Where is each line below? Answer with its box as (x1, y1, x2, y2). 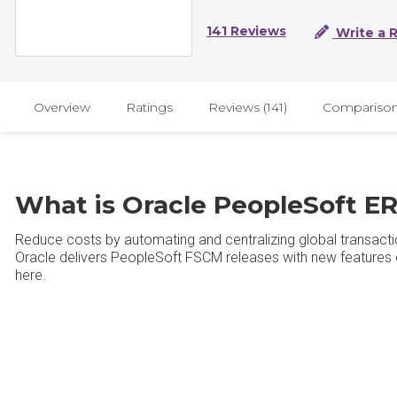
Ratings (126, 98, 173, 115)
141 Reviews (206, 23, 286, 40)
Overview (34, 98, 90, 115)
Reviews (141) (208, 98, 287, 115)
